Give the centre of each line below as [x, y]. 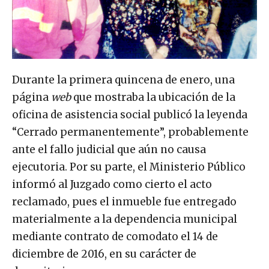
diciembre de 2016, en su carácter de [104, 254]
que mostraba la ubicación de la [153, 97]
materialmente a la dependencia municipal [125, 219]
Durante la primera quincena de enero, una [123, 80]
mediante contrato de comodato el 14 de [115, 236]
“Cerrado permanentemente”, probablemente [130, 132]
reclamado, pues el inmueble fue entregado [124, 201]
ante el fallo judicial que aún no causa [109, 149]
